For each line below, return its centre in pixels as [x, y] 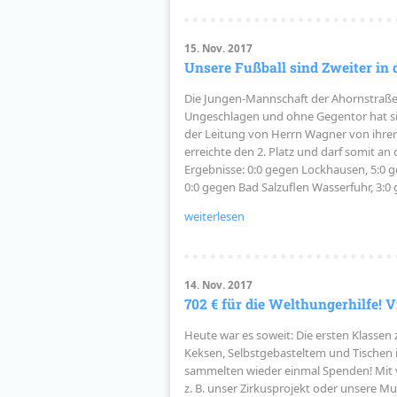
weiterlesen [214, 217]
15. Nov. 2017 [218, 49]
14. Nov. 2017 [218, 285]
